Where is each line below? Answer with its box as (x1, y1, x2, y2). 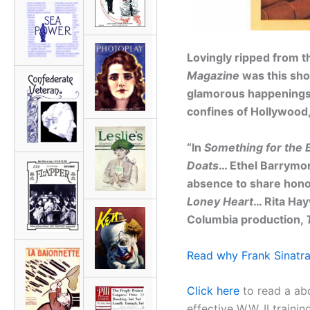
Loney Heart (186, 194, 253, 209)
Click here (186, 284, 243, 298)
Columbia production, (186, 212, 306, 227)
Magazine (186, 69, 239, 83)
